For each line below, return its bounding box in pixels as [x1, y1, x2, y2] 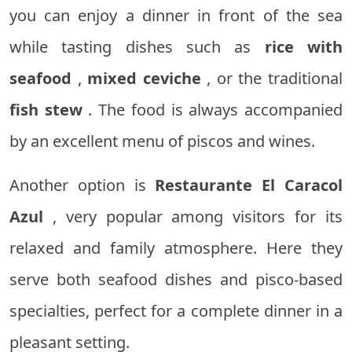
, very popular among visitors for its [43, 206, 343, 228]
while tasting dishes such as [9, 36, 265, 58]
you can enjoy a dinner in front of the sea [9, 5, 343, 27]
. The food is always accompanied [82, 99, 343, 121]
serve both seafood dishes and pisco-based [9, 269, 343, 291]
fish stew [9, 99, 82, 121]
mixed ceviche [87, 68, 201, 90]
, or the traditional [200, 68, 343, 90]
